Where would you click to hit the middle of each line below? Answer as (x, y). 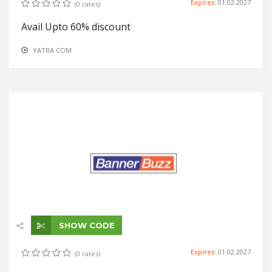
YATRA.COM (52, 50)
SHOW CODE (86, 225)
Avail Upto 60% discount (76, 26)
